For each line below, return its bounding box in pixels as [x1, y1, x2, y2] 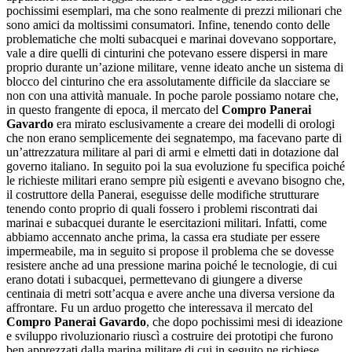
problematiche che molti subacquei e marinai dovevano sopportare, [6, 31, 336, 46]
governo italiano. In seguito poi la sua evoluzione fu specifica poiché [6, 159, 345, 173]
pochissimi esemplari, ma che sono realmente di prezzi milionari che [6, 3, 342, 17]
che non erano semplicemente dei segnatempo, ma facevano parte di [6, 130, 342, 145]
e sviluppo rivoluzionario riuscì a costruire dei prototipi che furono [6, 328, 333, 343]
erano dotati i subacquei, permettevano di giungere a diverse [6, 272, 302, 286]
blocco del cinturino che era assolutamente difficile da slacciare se [6, 74, 330, 88]
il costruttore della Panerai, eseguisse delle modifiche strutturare [6, 187, 319, 201]
